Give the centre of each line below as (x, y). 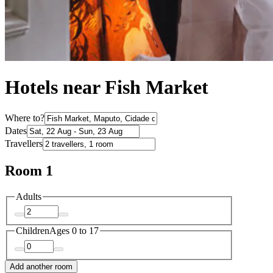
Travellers (24, 143)
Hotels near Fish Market (107, 87)
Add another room (41, 266)
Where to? (25, 118)
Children (33, 231)
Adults (29, 196)
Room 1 (29, 170)
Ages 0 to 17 (74, 231)
